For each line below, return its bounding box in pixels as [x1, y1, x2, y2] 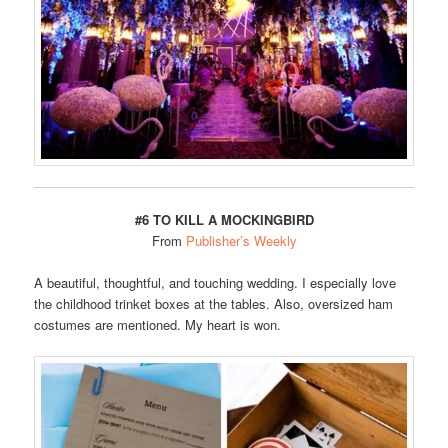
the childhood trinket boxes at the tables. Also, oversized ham [34, 294, 394, 314]
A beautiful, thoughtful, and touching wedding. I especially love [34, 273, 397, 293]
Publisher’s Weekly [185, 231, 297, 251]
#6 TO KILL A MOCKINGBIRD [134, 210, 314, 230]
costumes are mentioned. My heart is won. [34, 315, 282, 335]
